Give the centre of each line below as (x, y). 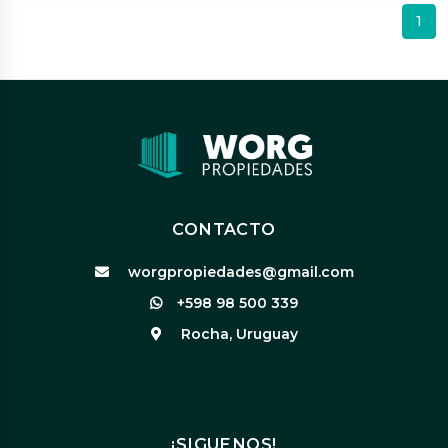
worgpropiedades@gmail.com (238, 272)
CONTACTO (224, 229)
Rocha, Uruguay (237, 334)
